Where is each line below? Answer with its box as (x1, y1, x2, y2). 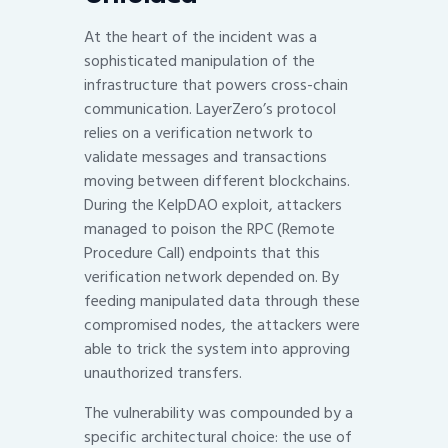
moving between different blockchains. (84, 168, 350, 195)
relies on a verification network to (84, 120, 313, 147)
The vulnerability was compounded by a (84, 400, 353, 427)
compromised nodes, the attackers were (84, 312, 360, 339)
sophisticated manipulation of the (84, 48, 315, 75)
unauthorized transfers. (84, 360, 242, 387)
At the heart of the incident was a (84, 24, 317, 51)
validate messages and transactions (84, 144, 327, 171)
